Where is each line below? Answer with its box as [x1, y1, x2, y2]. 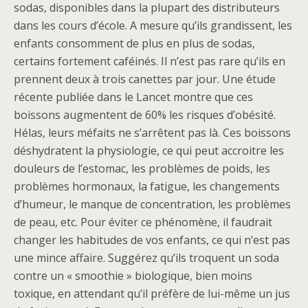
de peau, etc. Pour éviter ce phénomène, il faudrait [14, 214, 272, 230]
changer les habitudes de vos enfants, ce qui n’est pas [14, 232, 290, 247]
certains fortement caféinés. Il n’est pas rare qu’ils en [14, 54, 285, 69]
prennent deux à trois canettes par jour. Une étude [14, 71, 276, 87]
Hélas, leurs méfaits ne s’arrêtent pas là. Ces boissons [14, 125, 291, 140]
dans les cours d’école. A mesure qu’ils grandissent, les [14, 18, 292, 33]
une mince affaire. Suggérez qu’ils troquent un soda [14, 250, 279, 265]
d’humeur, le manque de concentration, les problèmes [14, 197, 291, 212]
